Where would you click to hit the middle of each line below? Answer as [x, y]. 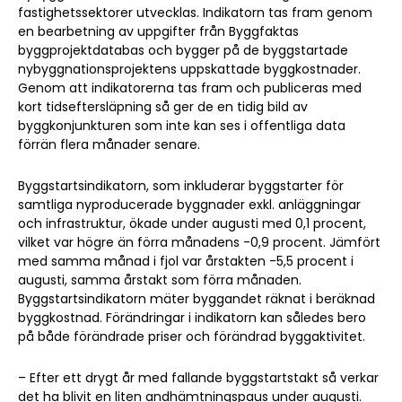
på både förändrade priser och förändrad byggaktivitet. [192, 336]
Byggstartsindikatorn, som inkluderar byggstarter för [181, 186]
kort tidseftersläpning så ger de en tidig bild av [163, 107]
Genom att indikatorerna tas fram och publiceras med [190, 88]
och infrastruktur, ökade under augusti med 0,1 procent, [192, 223]
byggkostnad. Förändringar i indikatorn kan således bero [192, 318]
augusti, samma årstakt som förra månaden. [160, 280]
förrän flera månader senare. [109, 144]
